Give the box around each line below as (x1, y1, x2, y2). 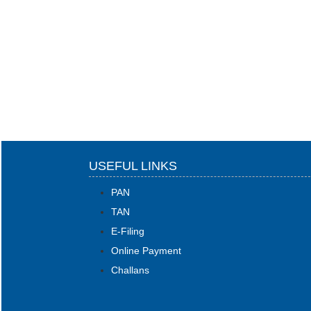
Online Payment (111, 245, 182, 257)
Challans (111, 264, 150, 276)
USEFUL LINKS (89, 159, 178, 174)
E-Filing (111, 226, 145, 237)
